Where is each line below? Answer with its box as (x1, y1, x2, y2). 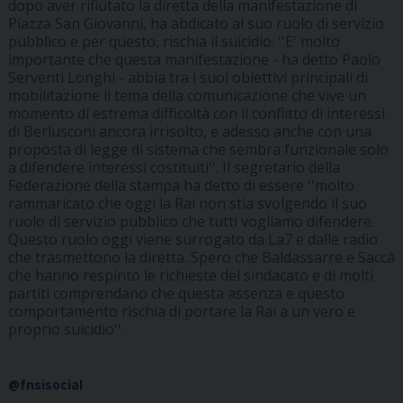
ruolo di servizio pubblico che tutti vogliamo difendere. (7, 210, 374, 231)
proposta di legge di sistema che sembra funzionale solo (7, 139, 389, 159)
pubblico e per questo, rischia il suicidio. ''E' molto (7, 31, 340, 51)
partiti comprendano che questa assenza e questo (7, 282, 345, 303)
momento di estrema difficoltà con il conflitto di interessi (7, 103, 385, 123)
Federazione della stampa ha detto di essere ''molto (7, 175, 354, 195)
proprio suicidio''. (7, 318, 124, 339)
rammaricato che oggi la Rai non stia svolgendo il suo (7, 193, 367, 213)
